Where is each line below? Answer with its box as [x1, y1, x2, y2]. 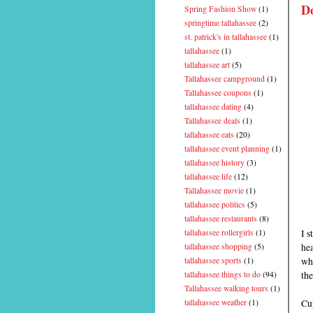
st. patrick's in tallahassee [184, 31, 267, 43]
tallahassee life [184, 171, 232, 182]
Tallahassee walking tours [184, 283, 268, 294]
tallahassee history [184, 157, 245, 168]
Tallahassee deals [184, 115, 240, 126]
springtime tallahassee [184, 17, 256, 29]
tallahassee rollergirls [184, 227, 254, 238]
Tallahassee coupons [184, 87, 252, 99]
